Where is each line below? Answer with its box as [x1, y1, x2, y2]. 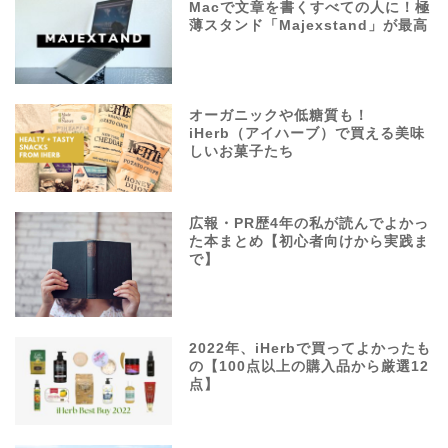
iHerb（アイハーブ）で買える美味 [189, 126, 426, 142]
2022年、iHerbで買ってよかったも [189, 340, 432, 356]
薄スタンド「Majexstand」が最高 [189, 17, 429, 33]
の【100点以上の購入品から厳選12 [189, 358, 430, 374]
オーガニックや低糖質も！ [189, 108, 370, 124]
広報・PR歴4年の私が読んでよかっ [189, 216, 430, 232]
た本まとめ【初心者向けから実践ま [189, 234, 430, 250]
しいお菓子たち [189, 144, 295, 160]
